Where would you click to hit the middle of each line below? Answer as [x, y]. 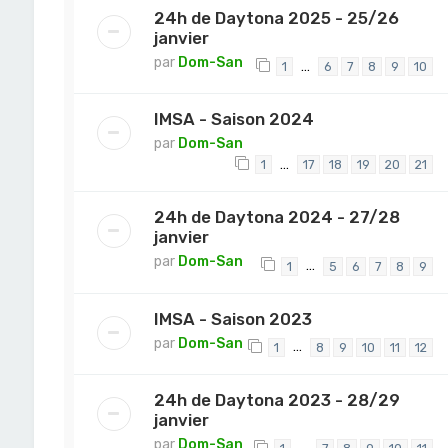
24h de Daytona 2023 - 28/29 [276, 399]
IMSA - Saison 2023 [232, 318]
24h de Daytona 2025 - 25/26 [276, 17]
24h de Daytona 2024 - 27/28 [276, 217]
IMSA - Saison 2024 [233, 118]
